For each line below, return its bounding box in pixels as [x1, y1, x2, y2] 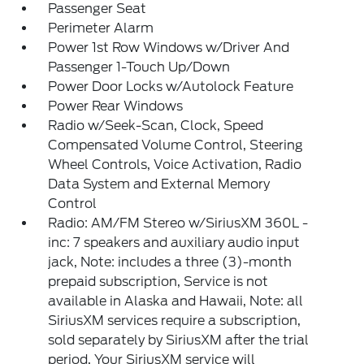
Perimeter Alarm [48, 20, 154, 36]
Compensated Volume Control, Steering [48, 137, 304, 153]
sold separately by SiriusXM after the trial [48, 332, 310, 348]
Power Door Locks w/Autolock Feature [48, 79, 294, 94]
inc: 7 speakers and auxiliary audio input [48, 235, 301, 250]
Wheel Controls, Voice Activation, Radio [48, 157, 302, 172]
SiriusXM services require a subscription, [48, 313, 301, 328]
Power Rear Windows [48, 98, 184, 114]
